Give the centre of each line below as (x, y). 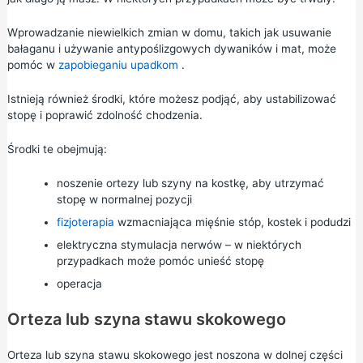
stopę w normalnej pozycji (124, 199)
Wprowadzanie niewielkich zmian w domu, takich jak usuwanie (169, 32)
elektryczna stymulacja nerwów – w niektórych (179, 244)
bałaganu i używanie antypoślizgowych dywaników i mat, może (171, 49)
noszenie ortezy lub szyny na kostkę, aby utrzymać (190, 183)
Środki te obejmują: (57, 149)
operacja (79, 283)
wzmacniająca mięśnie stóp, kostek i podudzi (232, 222)
